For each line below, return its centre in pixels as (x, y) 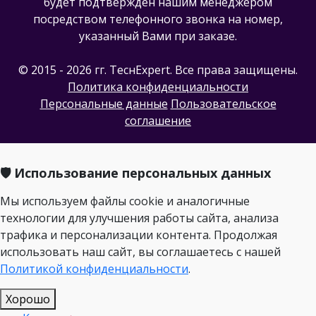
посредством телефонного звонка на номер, (158, 19)
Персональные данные (104, 103)
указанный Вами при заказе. (158, 36)
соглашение (158, 120)
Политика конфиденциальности (158, 86)
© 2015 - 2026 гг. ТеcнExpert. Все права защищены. (158, 69)
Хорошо (28, 299)
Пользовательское (223, 103)
